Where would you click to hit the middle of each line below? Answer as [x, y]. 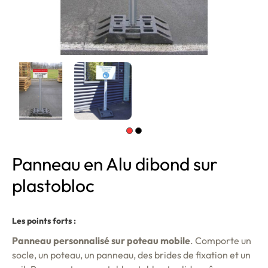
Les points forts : [44, 221]
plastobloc [53, 185]
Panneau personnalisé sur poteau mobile [101, 240]
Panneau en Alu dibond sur [115, 164]
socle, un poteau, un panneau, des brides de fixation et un [131, 255]
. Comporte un [221, 240]
